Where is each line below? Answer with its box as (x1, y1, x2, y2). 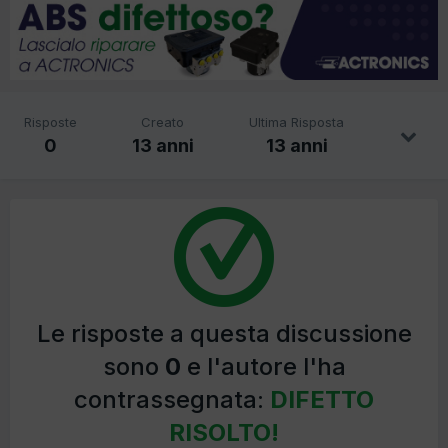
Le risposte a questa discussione (36, 318, 412, 348)
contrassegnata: (74, 384, 270, 414)
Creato (141, 113, 185, 130)
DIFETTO (270, 384, 374, 414)
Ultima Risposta (249, 113, 345, 130)
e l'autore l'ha (180, 351, 346, 381)
